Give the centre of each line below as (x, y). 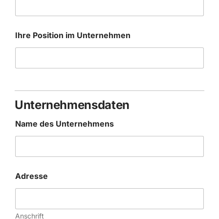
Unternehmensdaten (72, 105)
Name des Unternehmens (64, 124)
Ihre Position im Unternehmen (73, 35)
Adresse (31, 176)
